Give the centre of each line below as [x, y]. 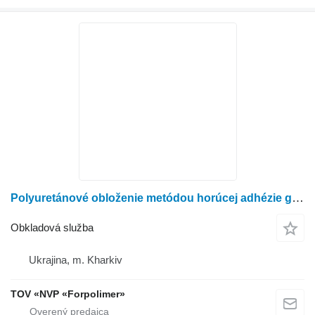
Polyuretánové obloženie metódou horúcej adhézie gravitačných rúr [298, 198]
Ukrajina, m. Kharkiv [76, 259]
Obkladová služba [52, 227]
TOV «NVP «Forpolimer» [68, 294]
